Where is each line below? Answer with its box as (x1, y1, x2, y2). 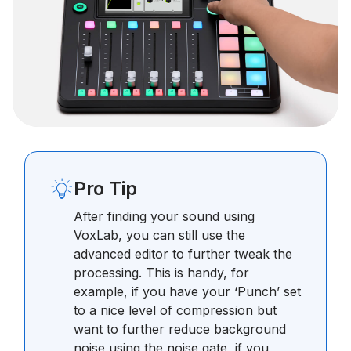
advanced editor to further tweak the (74, 246, 292, 262)
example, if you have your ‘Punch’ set (74, 284, 301, 299)
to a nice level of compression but (74, 302, 277, 318)
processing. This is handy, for (74, 265, 249, 280)
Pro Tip (74, 177, 137, 200)
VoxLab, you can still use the (74, 227, 245, 243)
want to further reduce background (74, 321, 286, 337)
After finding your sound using (74, 208, 255, 224)
